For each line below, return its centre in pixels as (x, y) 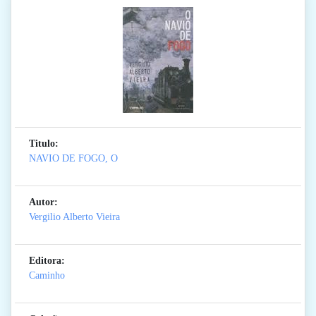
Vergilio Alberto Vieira (74, 217)
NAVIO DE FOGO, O (73, 159)
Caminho (47, 276)
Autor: (43, 202)
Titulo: (44, 144)
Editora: (47, 261)
